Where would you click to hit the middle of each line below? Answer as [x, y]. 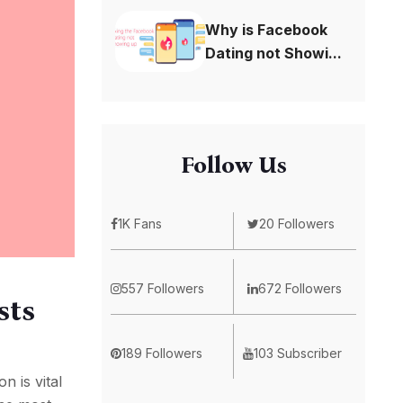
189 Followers [162, 353]
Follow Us [233, 165]
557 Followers [163, 288]
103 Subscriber [297, 353]
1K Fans [140, 223]
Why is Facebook [267, 29]
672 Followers [300, 288]
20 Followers [296, 223]
